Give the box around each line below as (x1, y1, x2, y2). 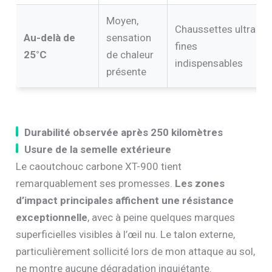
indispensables (175, 56, 243, 69)
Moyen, (106, 14, 139, 27)
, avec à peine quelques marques (87, 211, 236, 223)
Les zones (175, 177, 225, 189)
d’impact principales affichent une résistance (16, 194, 234, 206)
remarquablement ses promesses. (16, 177, 175, 189)
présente (106, 65, 147, 78)
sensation (106, 31, 152, 44)
